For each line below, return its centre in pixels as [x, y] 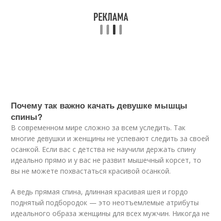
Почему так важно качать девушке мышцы [99, 105]
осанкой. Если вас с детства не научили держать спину [104, 149]
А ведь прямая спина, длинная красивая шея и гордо [100, 192]
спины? [27, 116]
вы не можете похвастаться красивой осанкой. [91, 171]
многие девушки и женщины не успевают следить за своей [110, 138]
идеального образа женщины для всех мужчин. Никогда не [110, 213]
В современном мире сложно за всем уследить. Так [98, 128]
